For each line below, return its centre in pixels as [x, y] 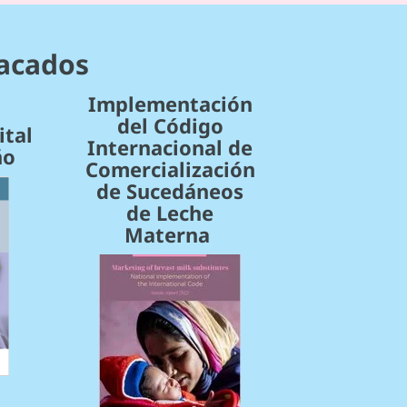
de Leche [170, 213]
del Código [170, 126]
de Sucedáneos [170, 191]
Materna [170, 235]
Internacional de [170, 148]
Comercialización [170, 169]
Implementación [170, 104]
